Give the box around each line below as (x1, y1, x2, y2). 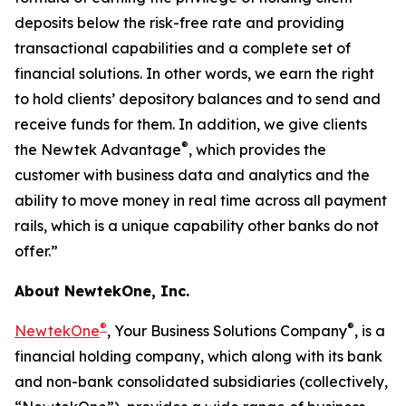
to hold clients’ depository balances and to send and (14, 90, 381, 108)
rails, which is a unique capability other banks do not (14, 217, 379, 235)
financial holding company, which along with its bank (14, 347, 382, 365)
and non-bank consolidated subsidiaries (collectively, (14, 372, 388, 391)
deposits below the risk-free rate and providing (14, 14, 344, 32)
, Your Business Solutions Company (107, 322, 347, 340)
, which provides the (188, 140, 326, 159)
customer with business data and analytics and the (14, 166, 370, 184)
